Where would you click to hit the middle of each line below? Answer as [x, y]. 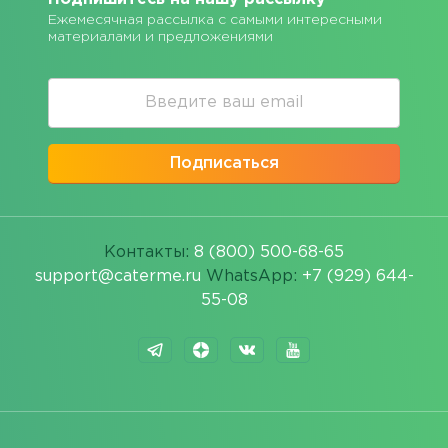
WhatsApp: [251, 276]
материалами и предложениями [160, 36]
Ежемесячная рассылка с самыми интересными [215, 19]
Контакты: [149, 252]
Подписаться [224, 163]
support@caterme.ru [117, 276]
